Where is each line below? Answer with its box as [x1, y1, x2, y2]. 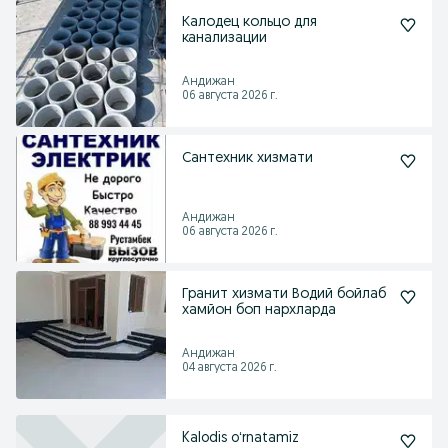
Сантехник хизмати [182, 151, 313, 166]
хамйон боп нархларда [182, 303, 336, 318]
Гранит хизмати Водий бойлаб [182, 287, 386, 302]
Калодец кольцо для [182, 15, 317, 30]
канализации [182, 31, 267, 46]
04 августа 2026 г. [182, 362, 277, 374]
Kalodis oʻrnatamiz [182, 431, 299, 446]
